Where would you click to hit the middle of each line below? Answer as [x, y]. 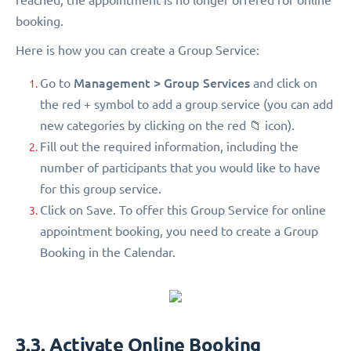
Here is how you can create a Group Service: [138, 50]
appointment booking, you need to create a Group [179, 231]
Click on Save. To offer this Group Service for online [183, 210]
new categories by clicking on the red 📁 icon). [167, 125]
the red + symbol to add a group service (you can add [186, 104]
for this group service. [101, 188]
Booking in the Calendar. [108, 252]
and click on [284, 83]
